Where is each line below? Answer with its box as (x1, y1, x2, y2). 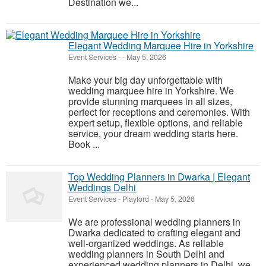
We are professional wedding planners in (68, 215, 240, 229)
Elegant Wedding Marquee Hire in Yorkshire (68, 39, 254, 53)
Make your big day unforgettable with (68, 73, 223, 87)
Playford (122, 194, 151, 205)
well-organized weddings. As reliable (68, 236, 224, 251)
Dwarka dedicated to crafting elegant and (68, 226, 240, 240)
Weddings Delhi (68, 180, 136, 195)
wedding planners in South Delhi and (68, 247, 224, 261)
